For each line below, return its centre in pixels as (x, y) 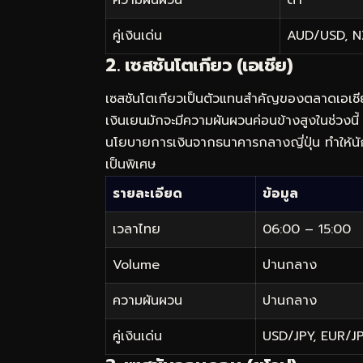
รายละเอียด (147, 193)
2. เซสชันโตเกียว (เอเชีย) (199, 65)
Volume (136, 265)
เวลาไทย (137, 229)
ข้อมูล (280, 193)
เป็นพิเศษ (131, 164)
